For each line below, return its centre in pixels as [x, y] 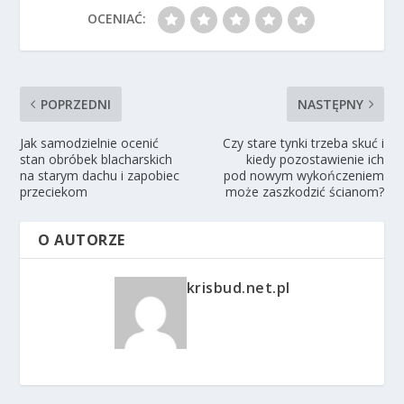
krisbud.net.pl [238, 288]
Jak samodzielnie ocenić [90, 143]
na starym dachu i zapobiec [100, 176]
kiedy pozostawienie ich [315, 160]
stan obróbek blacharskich [96, 160]
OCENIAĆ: [116, 19]
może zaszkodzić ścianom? [304, 192]
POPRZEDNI [76, 105]
